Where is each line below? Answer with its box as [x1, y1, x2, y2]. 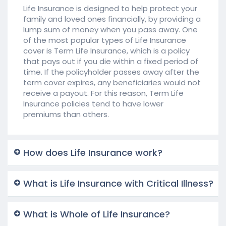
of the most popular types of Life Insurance [23, 34, 186, 45]
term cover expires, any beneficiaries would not [23, 77, 201, 88]
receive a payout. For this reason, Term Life [23, 87, 184, 98]
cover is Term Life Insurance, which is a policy [23, 45, 190, 56]
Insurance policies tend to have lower [23, 98, 163, 109]
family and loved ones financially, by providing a [23, 13, 201, 24]
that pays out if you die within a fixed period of [23, 55, 198, 67]
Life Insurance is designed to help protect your [23, 3, 197, 14]
